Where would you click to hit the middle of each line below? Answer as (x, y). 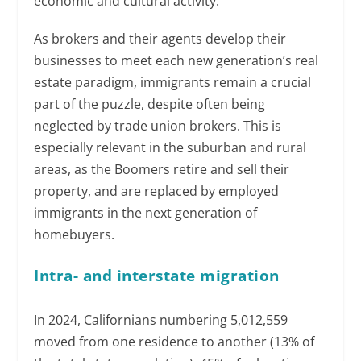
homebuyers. (75, 235)
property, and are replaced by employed (157, 191)
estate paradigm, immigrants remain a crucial (173, 83)
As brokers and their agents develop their (160, 39)
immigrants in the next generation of (146, 213)
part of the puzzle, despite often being (150, 104)
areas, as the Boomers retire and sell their (162, 170)
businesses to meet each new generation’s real (176, 61)
